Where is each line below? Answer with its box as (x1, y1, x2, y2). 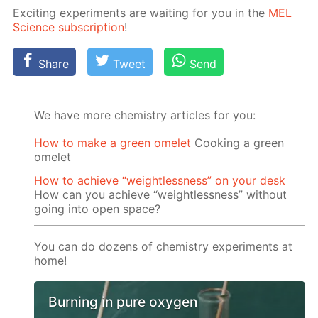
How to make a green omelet (34, 136, 192, 150)
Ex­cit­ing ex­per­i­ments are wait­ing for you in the (13, 6, 269, 21)
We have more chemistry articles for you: (34, 108, 256, 123)
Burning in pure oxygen (48, 293, 198, 311)
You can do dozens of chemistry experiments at (34, 239, 293, 254)
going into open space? (34, 202, 161, 216)
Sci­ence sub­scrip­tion (13, 20, 125, 35)
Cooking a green (191, 136, 285, 150)
